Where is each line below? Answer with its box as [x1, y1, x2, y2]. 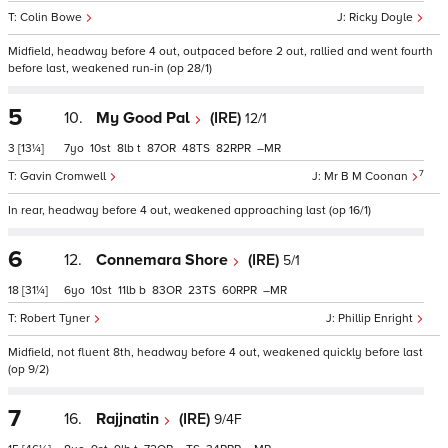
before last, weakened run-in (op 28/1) [8, 61, 212, 76]
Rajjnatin [96, 409, 163, 429]
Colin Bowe [20, 10, 85, 25]
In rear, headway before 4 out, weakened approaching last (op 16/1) [8, 203, 371, 218]
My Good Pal [96, 108, 194, 128]
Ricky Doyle [349, 10, 416, 25]
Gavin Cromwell [20, 169, 109, 184]
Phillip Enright [338, 311, 416, 326]
